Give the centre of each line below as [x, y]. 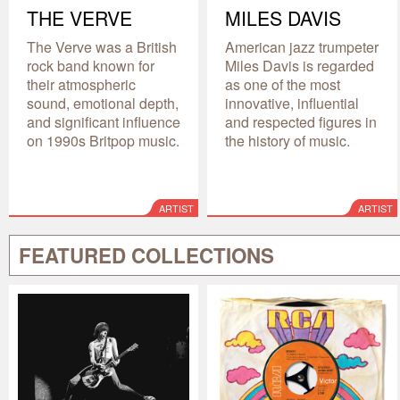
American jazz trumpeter [302, 46]
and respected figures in [301, 121]
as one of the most [283, 84]
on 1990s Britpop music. [103, 140]
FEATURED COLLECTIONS [146, 255]
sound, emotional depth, [103, 103]
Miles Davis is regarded [300, 65]
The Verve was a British [102, 46]
